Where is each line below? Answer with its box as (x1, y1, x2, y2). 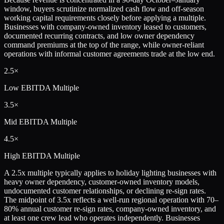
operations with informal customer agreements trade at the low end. (4, 49, 215, 58)
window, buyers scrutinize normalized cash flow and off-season (4, 4, 204, 13)
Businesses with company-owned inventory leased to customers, (4, 22, 206, 31)
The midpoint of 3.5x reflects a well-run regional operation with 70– (4, 195, 218, 204)
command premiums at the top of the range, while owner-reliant (4, 40, 204, 49)
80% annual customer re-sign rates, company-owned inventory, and (4, 204, 216, 213)
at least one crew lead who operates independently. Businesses (4, 213, 200, 222)
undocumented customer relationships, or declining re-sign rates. (4, 186, 206, 195)
